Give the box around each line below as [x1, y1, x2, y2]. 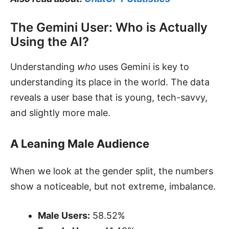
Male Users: [38, 210, 90, 221]
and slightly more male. [10, 107, 110, 118]
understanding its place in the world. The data [10, 76, 210, 87]
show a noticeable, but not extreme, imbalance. [10, 180, 216, 192]
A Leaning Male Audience [10, 136, 149, 150]
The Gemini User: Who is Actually [10, 19, 208, 35]
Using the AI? [10, 34, 89, 49]
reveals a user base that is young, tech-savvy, [10, 91, 208, 103]
